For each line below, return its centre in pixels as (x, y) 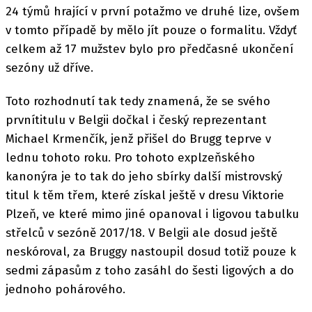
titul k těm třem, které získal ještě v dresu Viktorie (145, 195)
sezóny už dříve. (49, 68)
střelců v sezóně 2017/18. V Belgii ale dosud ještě (141, 233)
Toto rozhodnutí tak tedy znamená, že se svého (138, 101)
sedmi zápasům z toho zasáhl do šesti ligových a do (150, 270)
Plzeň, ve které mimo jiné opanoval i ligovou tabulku (152, 214)
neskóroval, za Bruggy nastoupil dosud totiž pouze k (151, 251)
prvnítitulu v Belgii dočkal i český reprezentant (136, 120)
